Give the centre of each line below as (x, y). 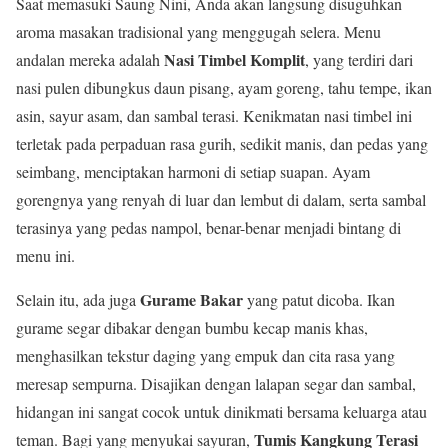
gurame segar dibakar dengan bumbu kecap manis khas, (192, 327)
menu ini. (45, 255)
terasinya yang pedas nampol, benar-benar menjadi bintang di (208, 227)
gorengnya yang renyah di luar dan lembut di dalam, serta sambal (221, 199)
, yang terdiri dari (359, 59)
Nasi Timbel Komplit (234, 59)
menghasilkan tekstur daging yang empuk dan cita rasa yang (205, 355)
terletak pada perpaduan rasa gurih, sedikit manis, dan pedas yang (222, 143)
